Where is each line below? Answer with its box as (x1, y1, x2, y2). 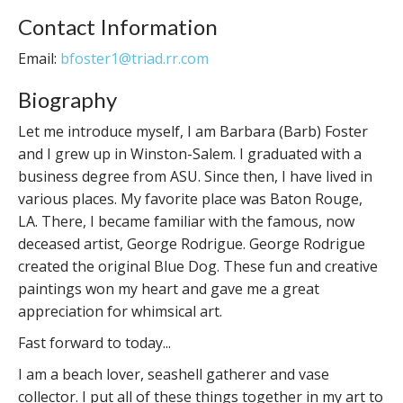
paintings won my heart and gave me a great (18, 279, 319, 299)
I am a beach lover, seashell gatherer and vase (18, 364, 329, 384)
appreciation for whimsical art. (18, 301, 222, 321)
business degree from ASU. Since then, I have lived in (18, 166, 372, 186)
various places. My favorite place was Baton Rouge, (18, 189, 363, 209)
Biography (18, 86, 117, 112)
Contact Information (18, 13, 218, 40)
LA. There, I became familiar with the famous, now (18, 211, 354, 231)
